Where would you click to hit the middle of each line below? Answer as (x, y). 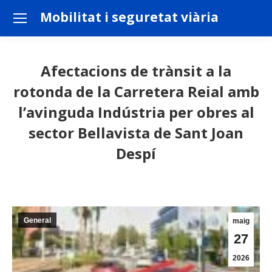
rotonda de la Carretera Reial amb (136, 91)
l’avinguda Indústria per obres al (136, 112)
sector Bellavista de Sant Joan (136, 133)
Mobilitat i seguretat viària (129, 17)
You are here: (163, 172)
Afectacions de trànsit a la (136, 71)
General (37, 220)
